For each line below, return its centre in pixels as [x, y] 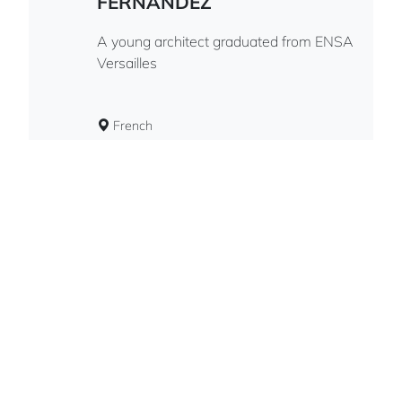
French [131, 126]
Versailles [127, 63]
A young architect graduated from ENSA [225, 42]
